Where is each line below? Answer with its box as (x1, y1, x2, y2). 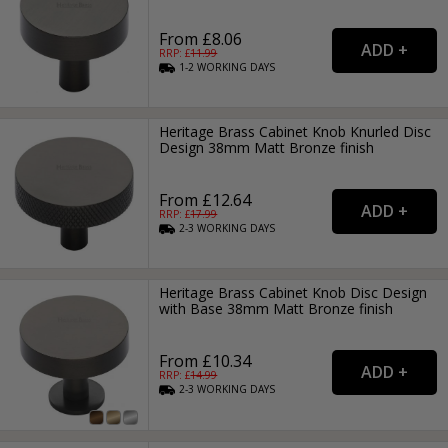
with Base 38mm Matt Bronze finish (159, 299, 394, 319)
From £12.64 (159, 189, 252, 212)
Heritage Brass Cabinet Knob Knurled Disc (159, 122, 432, 142)
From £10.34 (159, 350, 252, 373)
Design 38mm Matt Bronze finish (159, 138, 375, 158)
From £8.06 (159, 27, 243, 50)
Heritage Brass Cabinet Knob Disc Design (159, 283, 428, 303)
